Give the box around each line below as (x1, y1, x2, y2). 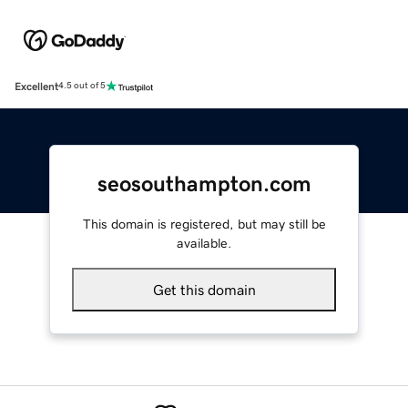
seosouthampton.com (97, 172, 311, 195)
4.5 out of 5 (58, 81, 106, 91)
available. (177, 236, 231, 250)
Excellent (15, 80, 58, 92)
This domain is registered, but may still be (82, 217, 326, 230)
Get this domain (152, 281, 256, 297)
